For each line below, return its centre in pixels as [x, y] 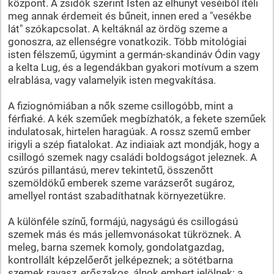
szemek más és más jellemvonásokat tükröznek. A [124, 234]
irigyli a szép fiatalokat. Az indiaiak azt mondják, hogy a [133, 144]
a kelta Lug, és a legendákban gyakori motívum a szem [133, 67]
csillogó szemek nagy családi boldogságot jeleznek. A [132, 157]
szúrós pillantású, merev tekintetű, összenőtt [110, 170]
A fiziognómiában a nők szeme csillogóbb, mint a [120, 106]
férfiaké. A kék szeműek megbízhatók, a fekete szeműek [137, 118]
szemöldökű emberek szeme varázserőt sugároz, [121, 183]
